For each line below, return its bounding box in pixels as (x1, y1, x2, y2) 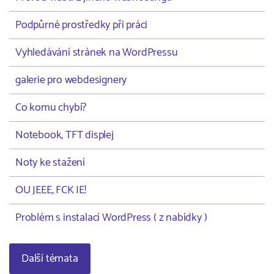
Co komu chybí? (15, 98, 87, 117)
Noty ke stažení (15, 154, 85, 172)
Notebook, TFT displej (15, 126, 114, 144)
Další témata (21, 250, 78, 268)
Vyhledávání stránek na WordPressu (15, 43, 178, 62)
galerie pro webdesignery (15, 71, 127, 89)
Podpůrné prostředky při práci (15, 16, 148, 34)
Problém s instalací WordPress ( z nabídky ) (15, 209, 207, 227)
